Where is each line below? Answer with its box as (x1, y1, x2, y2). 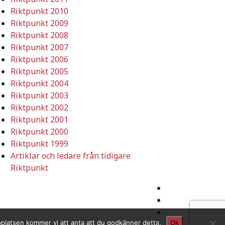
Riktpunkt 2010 (11, 5, 68, 17)
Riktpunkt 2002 (11, 101, 68, 113)
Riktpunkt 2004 (11, 77, 68, 89)
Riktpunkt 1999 (11, 138, 68, 149)
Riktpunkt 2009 (11, 17, 68, 29)
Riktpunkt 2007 (11, 41, 68, 53)
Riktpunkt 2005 (11, 65, 68, 77)
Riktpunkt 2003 (11, 89, 68, 101)
